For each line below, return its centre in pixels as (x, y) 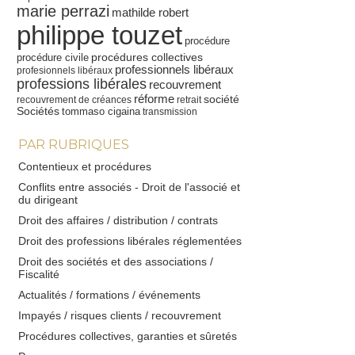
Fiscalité (39, 274)
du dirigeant (48, 200)
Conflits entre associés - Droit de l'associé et (129, 187)
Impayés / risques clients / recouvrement (120, 315)
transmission (170, 112)
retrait (189, 100)
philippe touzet (99, 35)
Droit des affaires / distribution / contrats (118, 220)
